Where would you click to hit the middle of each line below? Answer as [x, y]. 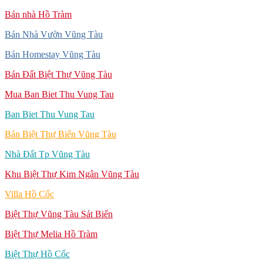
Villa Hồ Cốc [29, 194]
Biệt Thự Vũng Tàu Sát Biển [59, 214]
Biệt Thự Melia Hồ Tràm [51, 234]
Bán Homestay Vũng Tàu [53, 54]
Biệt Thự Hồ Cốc [37, 254]
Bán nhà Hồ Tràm [38, 14]
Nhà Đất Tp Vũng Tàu [47, 154]
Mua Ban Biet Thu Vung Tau [59, 94]
